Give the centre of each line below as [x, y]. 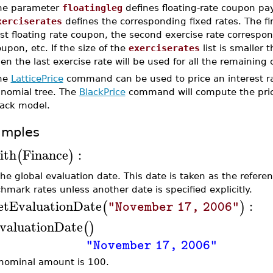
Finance [45, 154]
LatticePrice [37, 78]
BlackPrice [102, 92]
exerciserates [164, 48]
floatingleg [92, 8]
